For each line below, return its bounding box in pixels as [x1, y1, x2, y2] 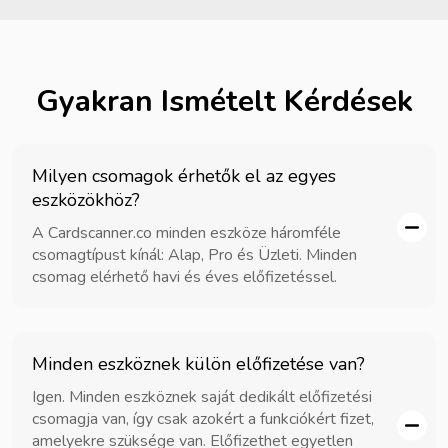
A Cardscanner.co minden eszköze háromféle [32, 221, 341, 244]
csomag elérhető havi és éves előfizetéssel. [32, 265, 337, 288]
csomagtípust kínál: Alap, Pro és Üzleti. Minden [32, 243, 357, 266]
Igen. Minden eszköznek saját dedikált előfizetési [32, 385, 372, 408]
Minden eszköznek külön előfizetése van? [32, 351, 365, 376]
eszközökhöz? [32, 187, 140, 212]
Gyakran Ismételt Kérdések [35, 80, 413, 122]
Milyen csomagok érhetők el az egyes [32, 163, 336, 188]
